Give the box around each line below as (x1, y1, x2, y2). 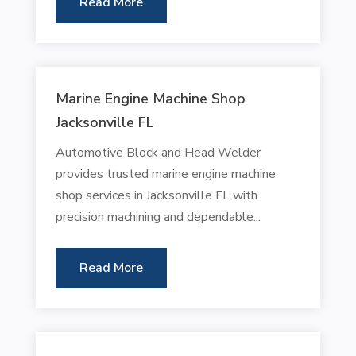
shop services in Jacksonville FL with (55, 186, 257, 204)
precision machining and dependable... (55, 207, 261, 226)
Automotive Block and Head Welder (55, 143, 261, 161)
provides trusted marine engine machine (55, 164, 276, 183)
